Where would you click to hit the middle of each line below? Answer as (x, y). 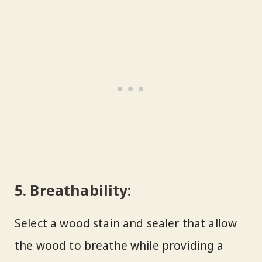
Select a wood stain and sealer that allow (126, 223)
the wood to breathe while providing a (119, 245)
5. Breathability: (73, 191)
